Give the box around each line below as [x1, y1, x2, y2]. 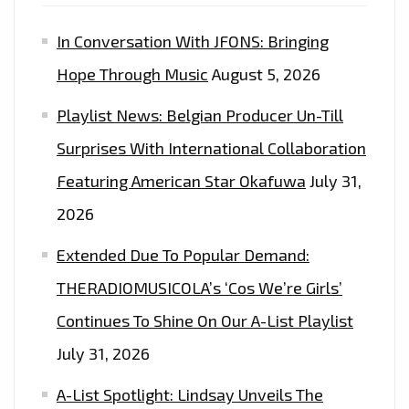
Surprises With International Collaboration [57, 137, 366, 158]
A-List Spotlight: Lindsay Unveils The [57, 383, 323, 404]
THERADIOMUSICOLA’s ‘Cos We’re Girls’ [57, 277, 342, 298]
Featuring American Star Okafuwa [57, 170, 306, 191]
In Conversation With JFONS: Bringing [57, 30, 329, 51]
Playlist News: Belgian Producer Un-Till [57, 104, 343, 125]
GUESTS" [239, 32, 296, 48]
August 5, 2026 [212, 63, 320, 84]
